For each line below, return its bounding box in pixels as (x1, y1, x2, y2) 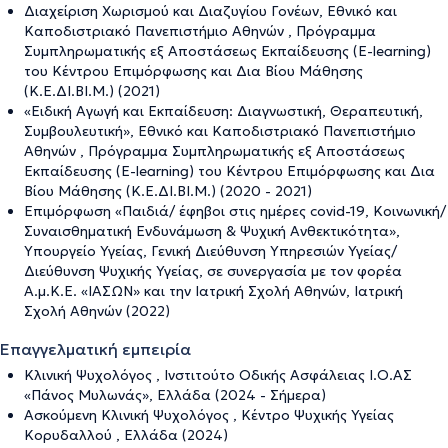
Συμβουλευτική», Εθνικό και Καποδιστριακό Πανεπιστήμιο (24, 121, 416, 140)
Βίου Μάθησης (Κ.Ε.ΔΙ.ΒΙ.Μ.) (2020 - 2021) (24, 181, 312, 200)
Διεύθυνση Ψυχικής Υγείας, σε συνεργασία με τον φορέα (24, 261, 402, 280)
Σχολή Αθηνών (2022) (24, 301, 170, 320)
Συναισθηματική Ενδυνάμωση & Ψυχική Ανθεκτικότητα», (24, 221, 400, 240)
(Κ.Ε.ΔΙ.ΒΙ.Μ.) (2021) (24, 81, 160, 100)
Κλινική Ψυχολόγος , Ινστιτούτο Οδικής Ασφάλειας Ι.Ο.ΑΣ (24, 365, 412, 384)
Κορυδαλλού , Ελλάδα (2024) (24, 425, 228, 444)
